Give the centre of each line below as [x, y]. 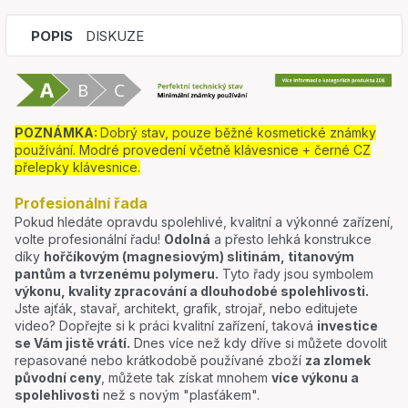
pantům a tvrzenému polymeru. [117, 273]
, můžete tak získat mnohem [186, 377]
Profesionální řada [81, 203]
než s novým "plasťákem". [179, 394]
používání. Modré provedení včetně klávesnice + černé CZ [193, 149]
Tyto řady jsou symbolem [296, 273]
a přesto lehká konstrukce [291, 239]
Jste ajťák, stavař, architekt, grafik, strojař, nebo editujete [186, 308]
